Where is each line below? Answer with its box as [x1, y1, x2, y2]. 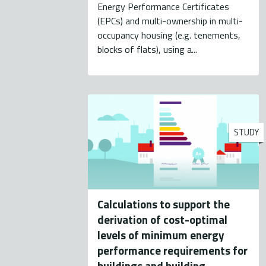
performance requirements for [97, 242, 248, 259]
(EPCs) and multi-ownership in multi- [97, 14, 243, 28]
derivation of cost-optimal [97, 211, 228, 229]
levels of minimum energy [97, 226, 225, 244]
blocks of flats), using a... [97, 42, 198, 57]
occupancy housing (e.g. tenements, [97, 28, 241, 43]
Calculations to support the [97, 195, 230, 213]
